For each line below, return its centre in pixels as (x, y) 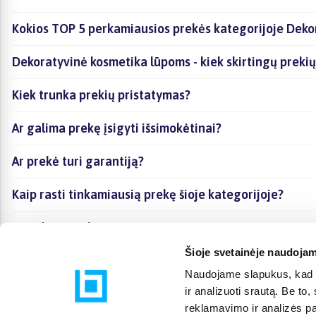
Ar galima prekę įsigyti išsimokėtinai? (117, 128)
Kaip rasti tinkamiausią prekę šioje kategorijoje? (148, 194)
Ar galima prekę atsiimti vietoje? (103, 227)
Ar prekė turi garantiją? (78, 161)
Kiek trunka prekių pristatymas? (101, 95)
